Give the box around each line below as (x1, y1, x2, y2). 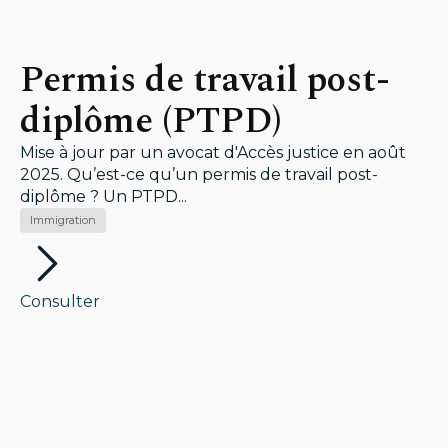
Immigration (30, 213, 96, 227)
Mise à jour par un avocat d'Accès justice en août (20, 143, 406, 162)
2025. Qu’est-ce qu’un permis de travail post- (20, 165, 378, 184)
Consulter (20, 292, 100, 311)
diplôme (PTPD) (20, 94, 291, 149)
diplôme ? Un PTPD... (20, 187, 187, 206)
